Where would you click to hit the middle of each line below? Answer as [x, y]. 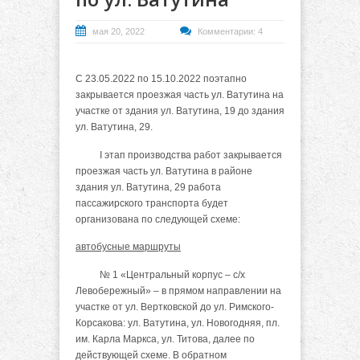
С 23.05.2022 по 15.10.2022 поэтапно [161, 79]
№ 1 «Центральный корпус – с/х [160, 274]
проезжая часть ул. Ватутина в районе [164, 171]
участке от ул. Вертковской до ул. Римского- [175, 307]
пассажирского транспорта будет [152, 203]
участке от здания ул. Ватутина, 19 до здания [180, 111]
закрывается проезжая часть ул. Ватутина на [180, 95]
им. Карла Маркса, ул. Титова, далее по [165, 339]
